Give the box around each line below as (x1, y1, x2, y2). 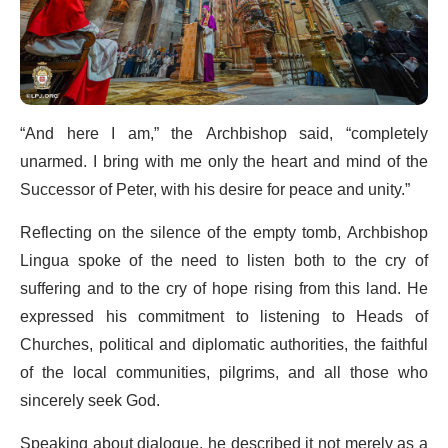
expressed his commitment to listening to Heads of (20, 299, 428, 334)
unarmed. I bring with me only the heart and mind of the (20, 144, 428, 179)
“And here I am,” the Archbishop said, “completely (20, 116, 428, 151)
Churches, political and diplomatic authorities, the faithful (20, 327, 428, 362)
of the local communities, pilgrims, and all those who (20, 355, 428, 390)
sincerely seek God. (20, 383, 160, 418)
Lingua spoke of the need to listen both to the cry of (20, 243, 428, 278)
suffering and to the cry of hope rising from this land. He (20, 271, 428, 306)
